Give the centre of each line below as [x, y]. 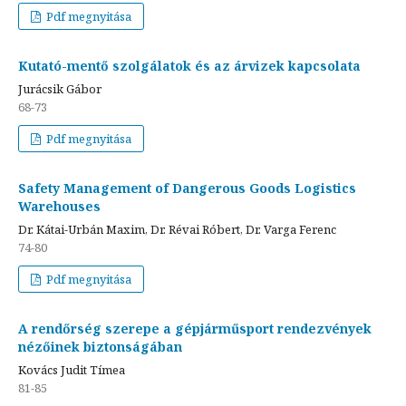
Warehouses [59, 206]
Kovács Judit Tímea [72, 369]
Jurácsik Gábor [60, 88]
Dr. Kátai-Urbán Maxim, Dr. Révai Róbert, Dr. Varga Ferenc [177, 229]
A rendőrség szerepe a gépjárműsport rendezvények [195, 328]
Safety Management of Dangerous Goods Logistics [187, 188]
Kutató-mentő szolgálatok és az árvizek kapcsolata [189, 65]
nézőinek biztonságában [100, 346]
